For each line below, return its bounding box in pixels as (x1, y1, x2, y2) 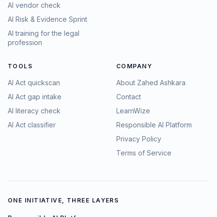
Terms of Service (116, 149, 171, 157)
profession (8, 38, 42, 46)
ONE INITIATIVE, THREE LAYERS (8, 197, 119, 204)
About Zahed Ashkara (116, 78, 186, 87)
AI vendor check (8, 1, 61, 9)
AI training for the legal (8, 29, 79, 37)
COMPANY (116, 62, 153, 70)
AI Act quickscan (8, 78, 60, 87)
